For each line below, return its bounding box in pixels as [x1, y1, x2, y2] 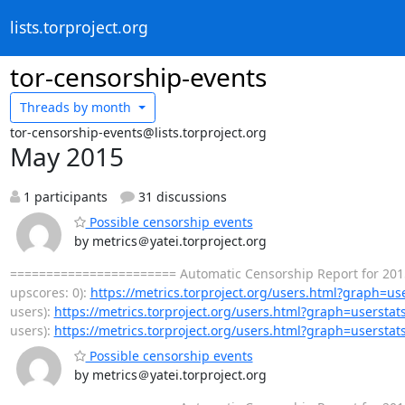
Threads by [20, 99, 88, 117]
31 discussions [135, 187, 227, 205]
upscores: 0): [9, 283, 90, 301]
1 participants [19, 187, 108, 205]
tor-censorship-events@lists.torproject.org [9, 123, 267, 141]
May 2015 [9, 138, 124, 174]
